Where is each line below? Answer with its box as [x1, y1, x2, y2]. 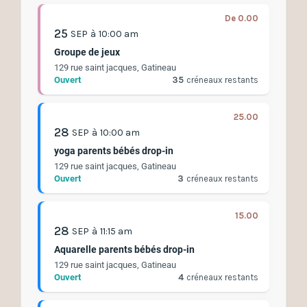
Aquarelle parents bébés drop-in [54, 244, 195, 256]
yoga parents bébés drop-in [54, 145, 173, 157]
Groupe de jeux [54, 47, 120, 58]
